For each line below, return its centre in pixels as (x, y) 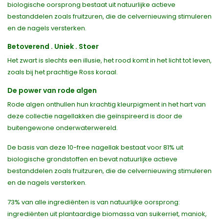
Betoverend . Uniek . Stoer (53, 47)
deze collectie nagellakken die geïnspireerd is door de (95, 116)
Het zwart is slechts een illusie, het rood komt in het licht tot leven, (109, 61)
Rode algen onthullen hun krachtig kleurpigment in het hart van (107, 105)
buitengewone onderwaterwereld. (63, 128)
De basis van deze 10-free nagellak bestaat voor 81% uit (95, 148)
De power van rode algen (52, 91)
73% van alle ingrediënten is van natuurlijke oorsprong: (94, 202)
